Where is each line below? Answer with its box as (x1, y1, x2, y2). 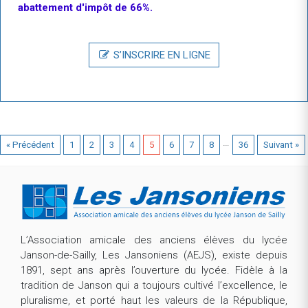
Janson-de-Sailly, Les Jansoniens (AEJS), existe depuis (21, 248, 287, 261)
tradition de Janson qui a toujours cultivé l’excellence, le (21, 278, 287, 291)
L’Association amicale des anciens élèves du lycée (21, 233, 287, 246)
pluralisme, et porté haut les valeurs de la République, (21, 294, 287, 307)
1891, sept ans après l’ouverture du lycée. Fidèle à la (21, 263, 287, 276)
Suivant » (263, 139, 299, 150)
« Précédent (6, 139, 54, 150)
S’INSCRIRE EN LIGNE (111, 48, 211, 61)
